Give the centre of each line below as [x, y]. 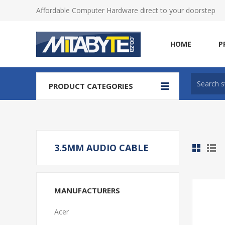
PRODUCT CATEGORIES [91, 86]
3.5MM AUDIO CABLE [101, 148]
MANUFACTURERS [87, 190]
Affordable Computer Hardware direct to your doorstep [126, 10]
